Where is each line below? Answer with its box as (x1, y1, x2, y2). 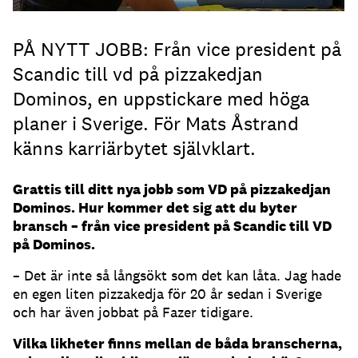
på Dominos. (13, 235, 95, 254)
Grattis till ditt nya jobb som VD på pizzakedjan (13, 180, 331, 199)
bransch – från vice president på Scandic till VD (13, 217, 332, 236)
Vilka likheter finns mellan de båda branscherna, (13, 334, 342, 353)
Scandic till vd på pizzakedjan (13, 62, 263, 87)
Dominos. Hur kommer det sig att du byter (13, 198, 297, 217)
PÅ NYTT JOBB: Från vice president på (13, 37, 341, 62)
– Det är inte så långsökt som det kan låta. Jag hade (13, 266, 341, 285)
